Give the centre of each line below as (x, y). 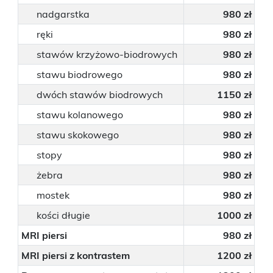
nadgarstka (63, 14)
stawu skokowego (78, 135)
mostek (53, 195)
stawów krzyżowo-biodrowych (107, 54)
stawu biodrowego (80, 74)
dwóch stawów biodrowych (100, 94)
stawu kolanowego (80, 115)
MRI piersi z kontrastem (76, 255)
